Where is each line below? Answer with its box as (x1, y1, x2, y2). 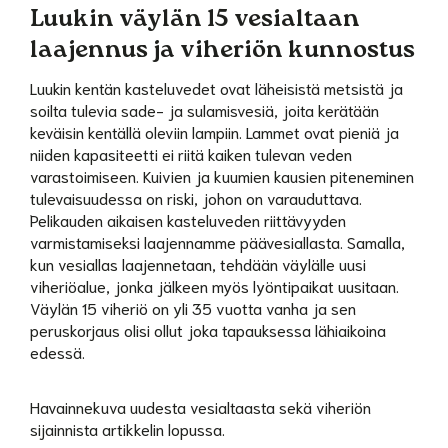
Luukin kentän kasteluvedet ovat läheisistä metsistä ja (30, 77, 403, 98)
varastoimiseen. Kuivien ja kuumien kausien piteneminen (30, 165, 414, 186)
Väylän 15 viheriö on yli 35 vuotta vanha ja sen (30, 297, 356, 318)
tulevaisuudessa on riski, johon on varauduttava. (30, 187, 362, 208)
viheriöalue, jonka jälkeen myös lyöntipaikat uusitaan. (30, 275, 399, 296)
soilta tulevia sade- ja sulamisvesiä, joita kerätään (30, 99, 379, 120)
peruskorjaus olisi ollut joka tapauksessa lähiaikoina (30, 319, 386, 340)
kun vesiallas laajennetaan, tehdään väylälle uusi (30, 253, 366, 274)
